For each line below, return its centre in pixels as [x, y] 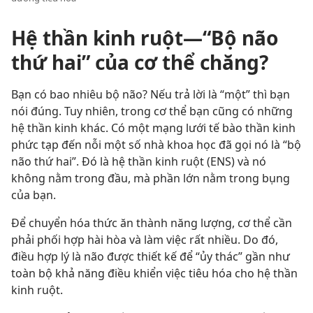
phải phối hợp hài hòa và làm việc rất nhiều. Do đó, [145, 240]
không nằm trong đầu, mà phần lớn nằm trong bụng [151, 178]
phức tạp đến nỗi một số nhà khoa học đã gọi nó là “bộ [156, 145]
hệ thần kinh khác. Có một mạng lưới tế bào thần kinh [153, 128]
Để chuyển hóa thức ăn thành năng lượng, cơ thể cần [152, 223]
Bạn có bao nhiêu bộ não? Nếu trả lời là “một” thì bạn [151, 94]
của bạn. [34, 195]
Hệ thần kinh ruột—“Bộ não [145, 38]
